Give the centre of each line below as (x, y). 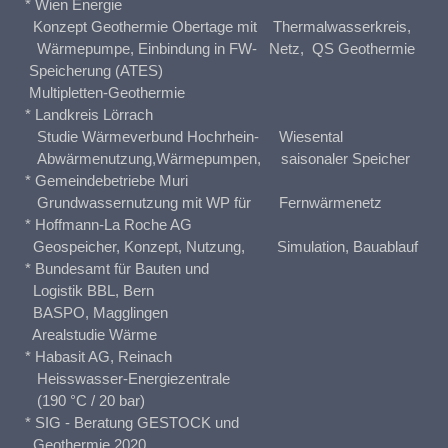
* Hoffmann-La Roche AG (108, 225)
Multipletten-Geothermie (105, 93)
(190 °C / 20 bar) (85, 401)
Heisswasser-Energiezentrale (127, 379)
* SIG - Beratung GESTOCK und (132, 423)
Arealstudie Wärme (91, 335)
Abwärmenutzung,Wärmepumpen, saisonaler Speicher (217, 159)
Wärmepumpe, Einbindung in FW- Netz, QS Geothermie (220, 49)
